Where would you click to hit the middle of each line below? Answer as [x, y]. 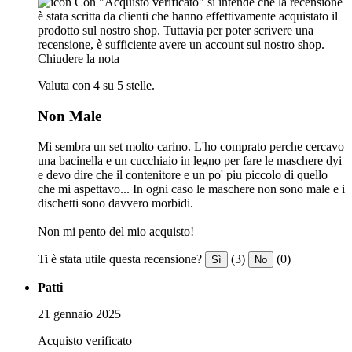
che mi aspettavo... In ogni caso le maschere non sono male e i [191, 189]
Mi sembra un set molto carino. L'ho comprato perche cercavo [191, 146]
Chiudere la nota [79, 59]
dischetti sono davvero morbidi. [115, 203]
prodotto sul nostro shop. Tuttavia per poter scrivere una [176, 31]
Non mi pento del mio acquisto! [116, 231]
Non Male [70, 115]
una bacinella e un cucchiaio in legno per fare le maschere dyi [190, 160]
